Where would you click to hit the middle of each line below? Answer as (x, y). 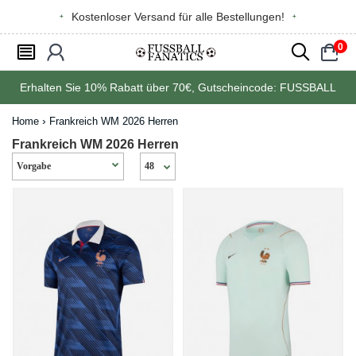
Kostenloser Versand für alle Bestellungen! (178, 17)
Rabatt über (139, 87)
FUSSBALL (308, 87)
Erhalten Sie (52, 87)
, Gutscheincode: (236, 87)
